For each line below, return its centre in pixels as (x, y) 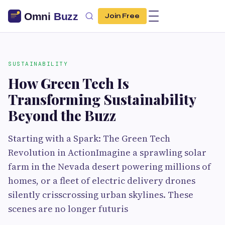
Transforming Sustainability (102, 99)
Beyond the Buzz (62, 115)
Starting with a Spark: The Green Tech (89, 138)
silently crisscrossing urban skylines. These (101, 195)
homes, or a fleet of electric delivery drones (102, 181)
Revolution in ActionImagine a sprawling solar (107, 152)
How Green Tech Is (69, 83)
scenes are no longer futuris (68, 209)
